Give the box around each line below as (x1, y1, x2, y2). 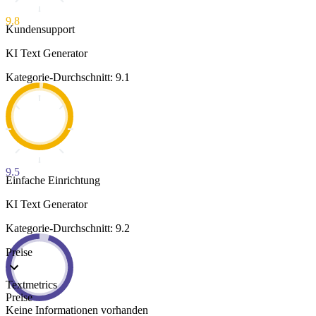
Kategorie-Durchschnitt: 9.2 (6, 222, 130, 235)
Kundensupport (6, 23, 75, 36)
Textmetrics (6, 279, 57, 291)
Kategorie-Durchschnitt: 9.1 (6, 71, 130, 84)
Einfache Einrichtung (6, 174, 100, 187)
